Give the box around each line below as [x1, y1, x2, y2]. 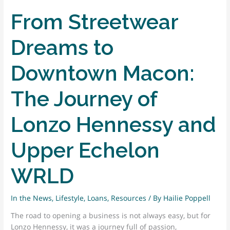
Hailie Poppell [163, 193, 211, 203]
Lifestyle [55, 193, 84, 203]
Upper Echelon [11, 138, 160, 163]
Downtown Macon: [11, 61, 195, 86]
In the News [11, 193, 52, 203]
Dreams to [11, 35, 114, 61]
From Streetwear [11, 9, 179, 35]
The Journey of [11, 86, 158, 112]
